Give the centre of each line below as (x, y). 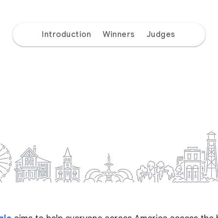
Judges (161, 35)
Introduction (67, 35)
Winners (119, 35)
